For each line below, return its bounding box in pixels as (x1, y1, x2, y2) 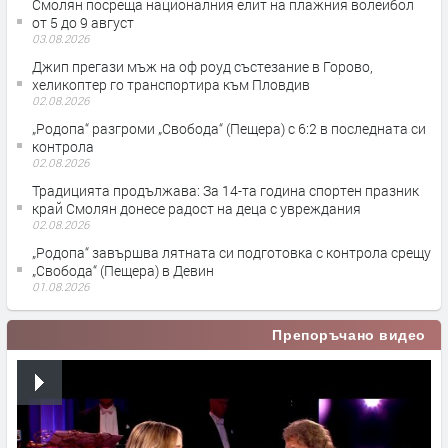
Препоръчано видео (272, 326, 426, 343)
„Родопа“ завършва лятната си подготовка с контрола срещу (32, 242, 431, 262)
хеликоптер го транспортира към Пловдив (32, 74, 310, 94)
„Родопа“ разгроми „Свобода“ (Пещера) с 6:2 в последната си (32, 118, 426, 138)
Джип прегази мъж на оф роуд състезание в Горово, (32, 56, 373, 76)
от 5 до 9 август (32, 12, 134, 32)
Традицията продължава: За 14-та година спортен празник (32, 180, 419, 200)
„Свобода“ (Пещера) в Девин (32, 260, 214, 280)
